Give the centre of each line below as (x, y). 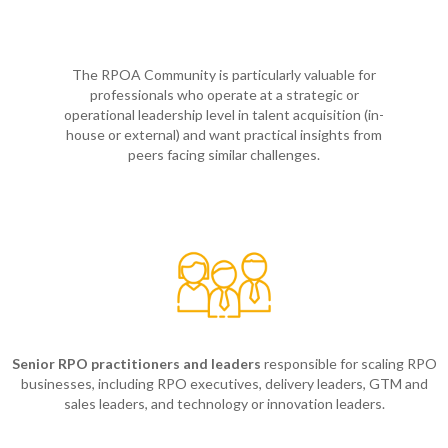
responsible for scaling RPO (348, 364)
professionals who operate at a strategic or (224, 95)
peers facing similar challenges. (224, 155)
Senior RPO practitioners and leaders (136, 364)
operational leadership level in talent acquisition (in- (224, 115)
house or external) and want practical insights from (224, 135)
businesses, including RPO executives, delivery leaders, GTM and (224, 384)
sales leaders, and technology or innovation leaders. (224, 404)
